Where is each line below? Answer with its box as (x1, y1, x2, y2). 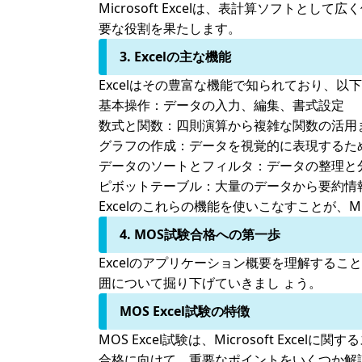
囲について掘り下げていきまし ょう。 (99, 274, 322, 292)
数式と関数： (99, 116, 176, 134)
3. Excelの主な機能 (120, 48, 231, 65)
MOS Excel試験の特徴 (120, 302, 250, 320)
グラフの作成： (99, 137, 189, 154)
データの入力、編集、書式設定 (163, 96, 344, 114)
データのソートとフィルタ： (99, 157, 267, 175)
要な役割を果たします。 (99, 19, 241, 37)
